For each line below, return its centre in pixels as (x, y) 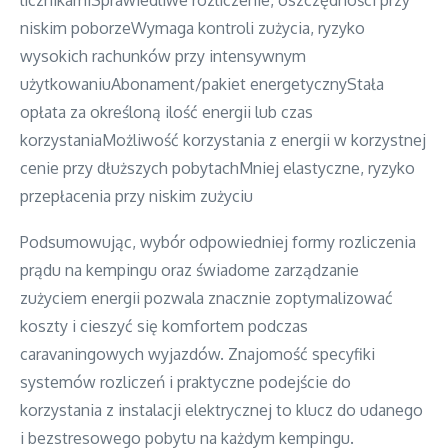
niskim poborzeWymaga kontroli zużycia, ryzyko (192, 27)
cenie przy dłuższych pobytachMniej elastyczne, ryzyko (217, 167)
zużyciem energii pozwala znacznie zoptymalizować (206, 297)
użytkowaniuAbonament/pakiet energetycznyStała (202, 83)
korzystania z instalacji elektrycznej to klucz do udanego (221, 409)
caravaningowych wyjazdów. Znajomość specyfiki (197, 353)
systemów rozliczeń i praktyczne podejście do (185, 381)
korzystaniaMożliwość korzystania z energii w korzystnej (223, 139)
